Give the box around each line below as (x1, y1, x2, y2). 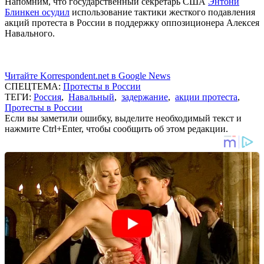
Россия (34, 91, 61, 102)
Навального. (5, 28, 55, 38)
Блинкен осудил (5, 6, 70, 17)
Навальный (68, 91, 114, 102)
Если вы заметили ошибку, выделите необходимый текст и (5, 113, 242, 123)
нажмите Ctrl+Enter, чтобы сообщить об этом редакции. (5, 123, 228, 134)
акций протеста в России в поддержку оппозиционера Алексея (5, 17, 259, 28)
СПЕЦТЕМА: (5, 81, 63, 91)
